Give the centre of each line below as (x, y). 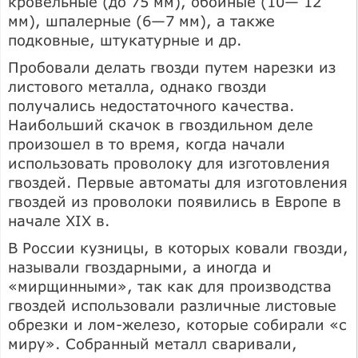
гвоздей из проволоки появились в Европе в (175, 202)
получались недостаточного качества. (151, 106)
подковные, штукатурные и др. (125, 40)
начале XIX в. (59, 221)
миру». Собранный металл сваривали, (153, 344)
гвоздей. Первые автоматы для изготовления (178, 183)
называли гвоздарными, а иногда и (140, 267)
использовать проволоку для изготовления (169, 163)
